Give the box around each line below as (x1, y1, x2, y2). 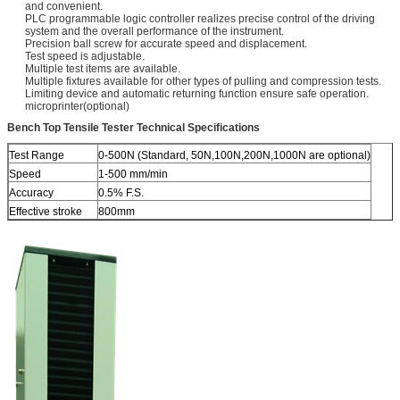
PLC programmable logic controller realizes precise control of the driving (25, 12, 375, 26)
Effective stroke (9, 205, 82, 219)
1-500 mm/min (98, 168, 171, 181)
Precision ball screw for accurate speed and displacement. (25, 37, 307, 51)
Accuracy (9, 187, 54, 200)
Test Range (9, 149, 64, 162)
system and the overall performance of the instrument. (25, 25, 284, 38)
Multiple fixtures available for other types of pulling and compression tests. (25, 75, 381, 88)
